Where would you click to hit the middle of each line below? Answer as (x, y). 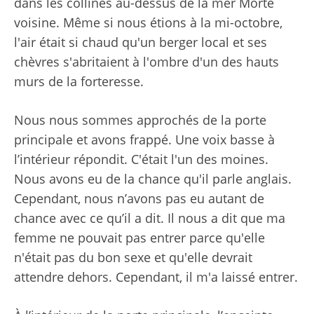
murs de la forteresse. (79, 81)
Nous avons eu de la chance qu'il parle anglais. (153, 178)
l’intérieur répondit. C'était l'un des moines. (141, 159)
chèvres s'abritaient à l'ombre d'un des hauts (146, 61)
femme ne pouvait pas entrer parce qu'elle (139, 237)
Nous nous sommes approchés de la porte (140, 120)
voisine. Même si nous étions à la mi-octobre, (148, 22)
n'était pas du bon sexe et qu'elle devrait (133, 257)
